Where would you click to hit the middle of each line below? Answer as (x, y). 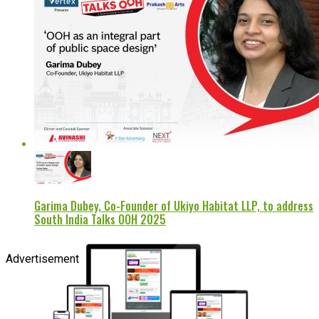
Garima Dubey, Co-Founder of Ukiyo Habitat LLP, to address (174, 205)
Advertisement (42, 258)
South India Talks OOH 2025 (100, 219)
